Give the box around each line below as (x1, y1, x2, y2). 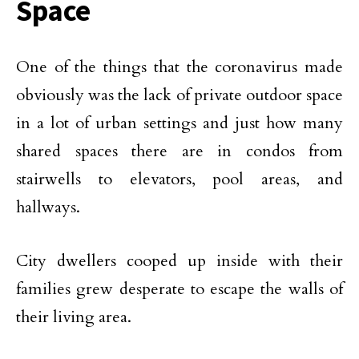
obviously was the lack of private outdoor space (16, 84, 343, 106)
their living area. (16, 306, 131, 328)
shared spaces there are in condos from (16, 140, 343, 162)
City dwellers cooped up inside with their (16, 250, 343, 272)
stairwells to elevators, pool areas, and (16, 168, 343, 190)
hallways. (16, 196, 80, 218)
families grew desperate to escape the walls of (16, 278, 343, 300)
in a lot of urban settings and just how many (16, 112, 343, 134)
